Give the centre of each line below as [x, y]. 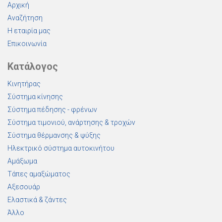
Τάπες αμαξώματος [39, 174]
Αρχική [18, 5]
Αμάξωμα [22, 161]
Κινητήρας [24, 84]
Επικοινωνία [27, 44]
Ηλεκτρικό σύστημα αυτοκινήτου [61, 148]
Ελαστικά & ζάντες [37, 200]
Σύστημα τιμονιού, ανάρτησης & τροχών [71, 122]
